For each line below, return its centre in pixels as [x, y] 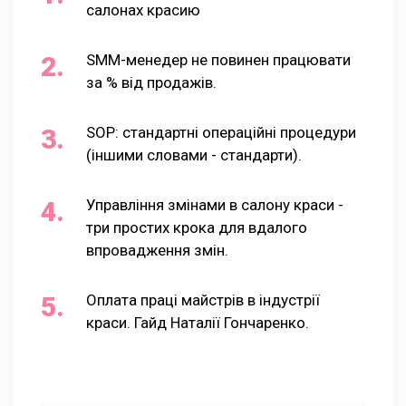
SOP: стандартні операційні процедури [221, 132]
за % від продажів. [151, 82]
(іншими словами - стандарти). [194, 155]
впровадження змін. [157, 250]
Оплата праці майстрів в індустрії [203, 300]
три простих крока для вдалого [197, 227]
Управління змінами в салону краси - [215, 204]
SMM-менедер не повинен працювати [218, 59]
